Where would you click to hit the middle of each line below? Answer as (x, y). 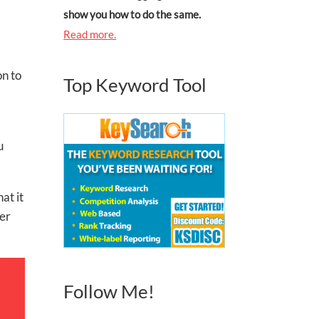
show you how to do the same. (132, 15)
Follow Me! (109, 292)
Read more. (90, 35)
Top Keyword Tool (135, 85)
